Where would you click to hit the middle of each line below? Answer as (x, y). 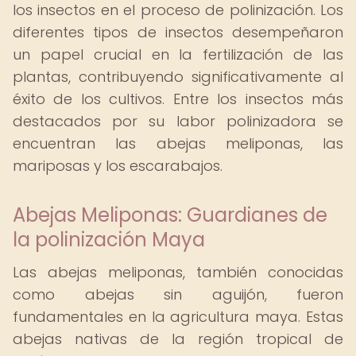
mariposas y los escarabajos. (118, 166)
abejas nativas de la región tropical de (178, 339)
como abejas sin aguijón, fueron (178, 294)
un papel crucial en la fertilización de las (178, 54)
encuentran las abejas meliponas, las (178, 143)
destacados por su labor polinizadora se (178, 121)
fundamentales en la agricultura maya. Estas (178, 317)
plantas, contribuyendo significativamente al (178, 77)
